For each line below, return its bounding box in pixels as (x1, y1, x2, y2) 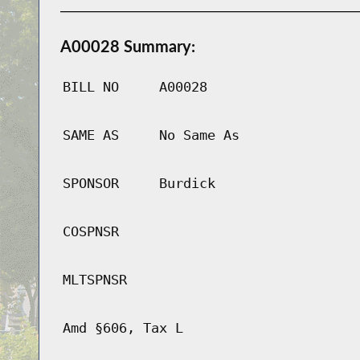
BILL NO (62, 79, 119, 96)
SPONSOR (62, 175, 119, 192)
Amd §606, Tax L (62, 320, 183, 337)
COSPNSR (62, 223, 119, 240)
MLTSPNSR (62, 272, 127, 288)
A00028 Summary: (59, 36, 195, 56)
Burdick (158, 175, 215, 192)
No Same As (158, 127, 239, 144)
